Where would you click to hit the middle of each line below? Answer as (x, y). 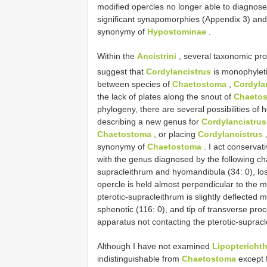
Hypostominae (177, 32)
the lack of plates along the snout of (165, 96)
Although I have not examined (155, 246)
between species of (135, 84)
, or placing (175, 134)
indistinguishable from (139, 258)
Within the (117, 56)
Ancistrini (157, 56)
